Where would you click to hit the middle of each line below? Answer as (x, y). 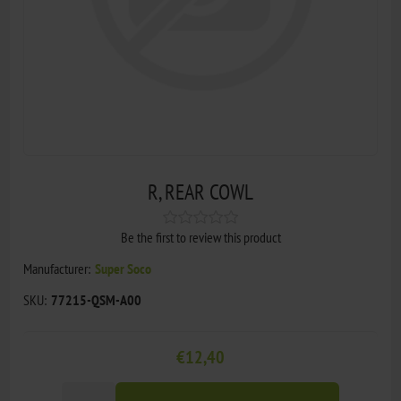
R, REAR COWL (200, 192)
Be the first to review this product (200, 237)
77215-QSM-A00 (97, 299)
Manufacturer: (57, 268)
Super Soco (124, 268)
